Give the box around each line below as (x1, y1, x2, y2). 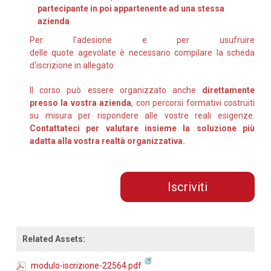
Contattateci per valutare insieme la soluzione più (30, 123, 255, 133)
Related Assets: (22, 233, 85, 244)
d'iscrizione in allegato (30, 60, 114, 70)
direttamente (202, 85, 255, 95)
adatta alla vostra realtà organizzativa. (30, 135, 185, 146)
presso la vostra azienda (30, 97, 132, 108)
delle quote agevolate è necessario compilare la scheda (30, 47, 255, 57)
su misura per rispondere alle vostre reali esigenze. (30, 110, 255, 120)
